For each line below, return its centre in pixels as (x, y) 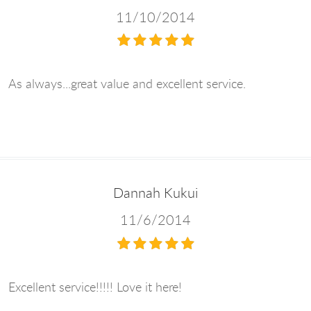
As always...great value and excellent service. (127, 84)
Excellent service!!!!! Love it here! (95, 286)
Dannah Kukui (155, 193)
